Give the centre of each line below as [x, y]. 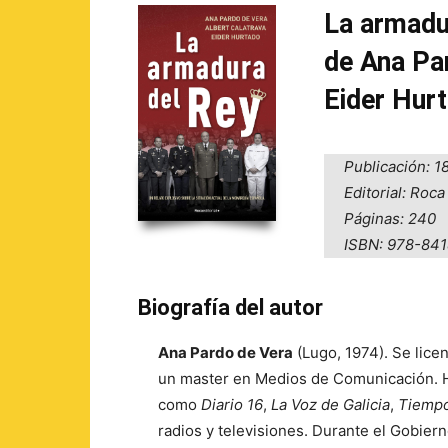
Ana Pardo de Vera [225, 352]
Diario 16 [232, 404]
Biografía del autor [230, 307]
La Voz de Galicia [330, 404]
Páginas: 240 [390, 218]
